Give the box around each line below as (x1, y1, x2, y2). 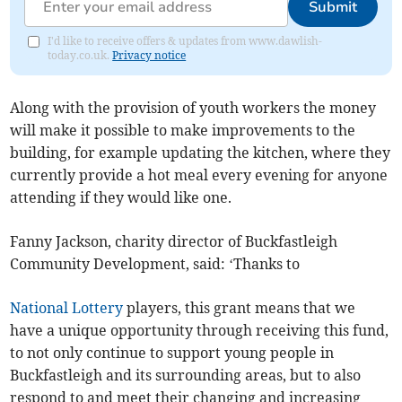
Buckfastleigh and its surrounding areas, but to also (10, 366, 362, 385)
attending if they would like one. (10, 188, 232, 207)
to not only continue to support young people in (10, 344, 335, 363)
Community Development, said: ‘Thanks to (10, 255, 301, 274)
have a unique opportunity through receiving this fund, (10, 321, 389, 340)
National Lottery (10, 299, 124, 318)
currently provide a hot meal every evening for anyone (10, 166, 389, 185)
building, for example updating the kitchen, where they (10, 144, 391, 162)
